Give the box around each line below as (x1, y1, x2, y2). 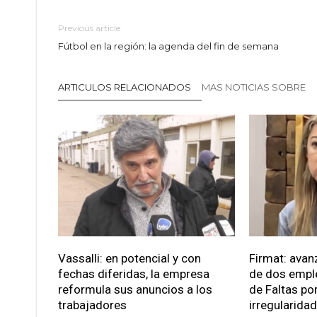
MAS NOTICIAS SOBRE (202, 81, 308, 93)
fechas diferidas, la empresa (58, 267, 209, 282)
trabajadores (58, 298, 127, 313)
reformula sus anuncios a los (58, 282, 212, 297)
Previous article (58, 23, 120, 34)
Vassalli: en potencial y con (58, 251, 201, 266)
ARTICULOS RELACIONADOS (58, 81, 191, 93)
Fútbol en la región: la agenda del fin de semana (58, 40, 279, 52)
